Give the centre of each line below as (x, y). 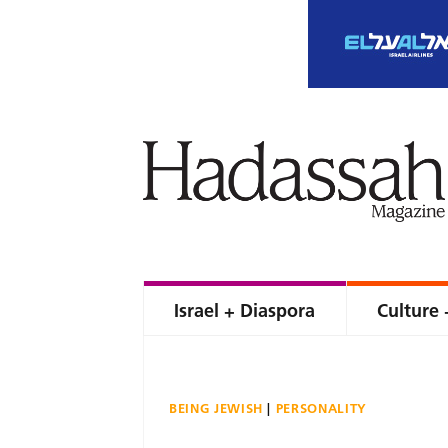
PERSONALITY (321, 408)
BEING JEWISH (216, 408)
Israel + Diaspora (244, 310)
